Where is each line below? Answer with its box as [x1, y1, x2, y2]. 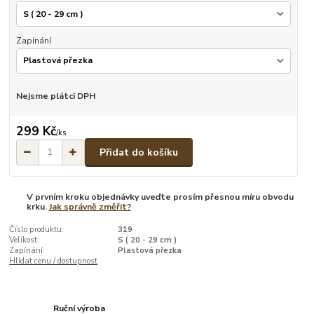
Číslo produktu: [9, 224, 64, 235]
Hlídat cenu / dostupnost [9, 255, 98, 266]
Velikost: [9, 234, 40, 245]
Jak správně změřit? [48, 201, 131, 213]
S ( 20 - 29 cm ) [117, 234, 177, 245]
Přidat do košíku [100, 145, 178, 159]
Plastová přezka [117, 245, 182, 256]
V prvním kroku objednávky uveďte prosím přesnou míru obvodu [26, 191, 294, 203]
